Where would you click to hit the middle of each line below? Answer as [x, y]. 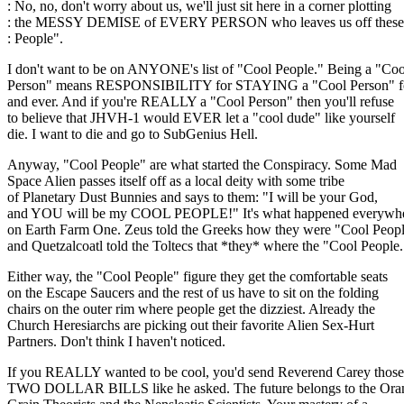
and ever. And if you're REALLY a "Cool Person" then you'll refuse [201, 102]
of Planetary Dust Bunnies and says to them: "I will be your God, [193, 197]
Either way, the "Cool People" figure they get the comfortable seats [197, 277]
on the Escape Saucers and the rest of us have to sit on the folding [193, 293]
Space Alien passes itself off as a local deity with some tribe [176, 181]
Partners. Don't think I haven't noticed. [116, 342]
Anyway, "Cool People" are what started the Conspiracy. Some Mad [202, 165]
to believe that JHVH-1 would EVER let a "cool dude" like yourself [201, 118]
